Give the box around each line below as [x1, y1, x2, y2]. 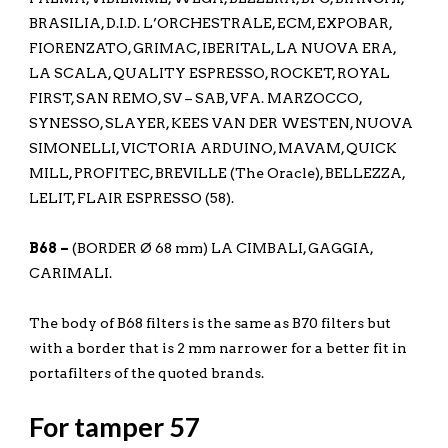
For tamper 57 [28, 409, 201, 443]
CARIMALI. [28, 264, 112, 281]
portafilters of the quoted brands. [28, 364, 264, 381]
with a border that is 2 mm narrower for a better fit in [28, 339, 407, 356]
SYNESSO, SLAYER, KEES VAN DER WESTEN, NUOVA [28, 114, 413, 131]
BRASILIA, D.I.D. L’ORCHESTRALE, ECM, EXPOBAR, [28, 14, 392, 31]
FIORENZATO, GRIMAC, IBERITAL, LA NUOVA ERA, [28, 39, 396, 56]
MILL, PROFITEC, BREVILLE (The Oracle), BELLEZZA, [28, 164, 405, 181]
